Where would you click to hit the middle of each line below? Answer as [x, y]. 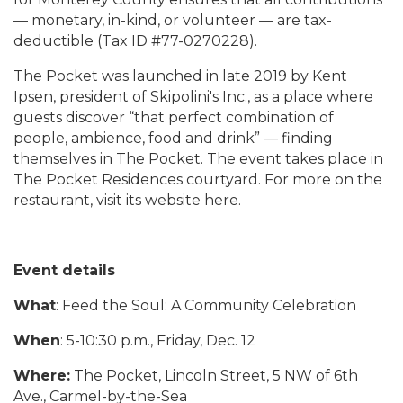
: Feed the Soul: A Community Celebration [206, 305]
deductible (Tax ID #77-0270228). [135, 41]
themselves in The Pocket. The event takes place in [198, 159]
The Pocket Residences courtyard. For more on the [198, 179]
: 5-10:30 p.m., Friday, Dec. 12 [158, 340]
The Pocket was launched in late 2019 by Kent [180, 76]
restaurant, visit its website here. [127, 200]
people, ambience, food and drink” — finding [173, 138]
